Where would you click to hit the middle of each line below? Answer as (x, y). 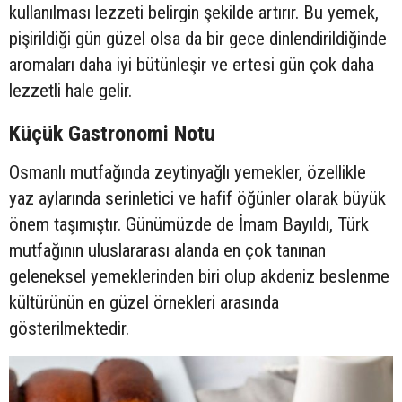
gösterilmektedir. (69, 328)
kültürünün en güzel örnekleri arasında (144, 302)
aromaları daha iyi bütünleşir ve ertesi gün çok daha (192, 64)
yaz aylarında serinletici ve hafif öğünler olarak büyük (197, 198)
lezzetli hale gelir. (70, 90)
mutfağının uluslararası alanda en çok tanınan (167, 250)
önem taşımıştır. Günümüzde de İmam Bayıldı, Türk (189, 224)
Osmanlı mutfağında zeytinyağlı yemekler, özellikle (188, 172)
